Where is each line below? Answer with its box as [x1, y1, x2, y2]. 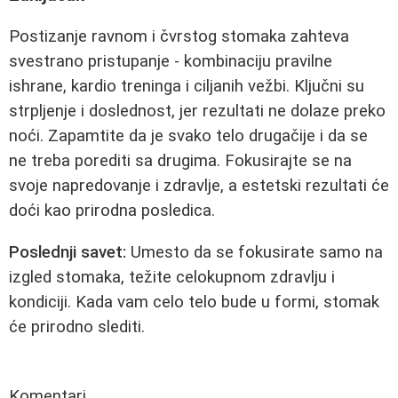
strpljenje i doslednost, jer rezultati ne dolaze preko [9, 101, 386, 122]
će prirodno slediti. [9, 316, 145, 337]
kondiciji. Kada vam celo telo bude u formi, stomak [9, 291, 379, 312]
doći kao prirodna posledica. [9, 201, 215, 221]
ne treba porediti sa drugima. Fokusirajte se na [9, 151, 352, 171]
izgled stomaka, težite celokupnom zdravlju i [9, 267, 335, 287]
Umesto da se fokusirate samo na [126, 242, 383, 262]
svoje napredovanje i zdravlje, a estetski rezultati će [9, 176, 389, 196]
